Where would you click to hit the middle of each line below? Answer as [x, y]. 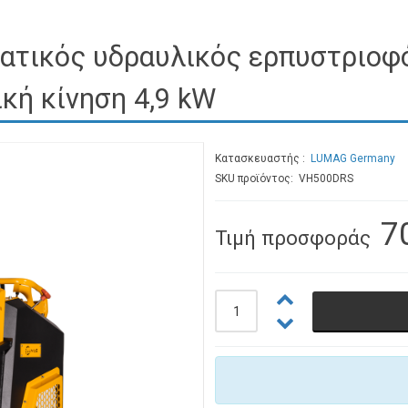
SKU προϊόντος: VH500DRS [284, 178]
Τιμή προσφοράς [296, 238]
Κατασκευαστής [259, 158]
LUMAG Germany [353, 158]
